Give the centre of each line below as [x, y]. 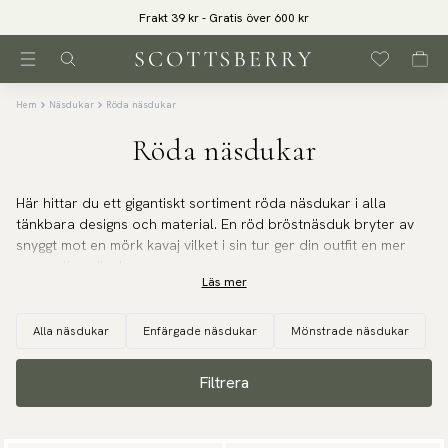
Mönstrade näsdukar [350, 331]
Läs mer [224, 282]
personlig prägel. [71, 266]
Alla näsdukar [71, 331]
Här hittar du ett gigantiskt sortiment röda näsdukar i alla [201, 203]
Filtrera [224, 383]
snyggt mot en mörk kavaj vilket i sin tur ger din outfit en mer [211, 245]
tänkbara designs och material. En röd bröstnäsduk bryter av [215, 224]
